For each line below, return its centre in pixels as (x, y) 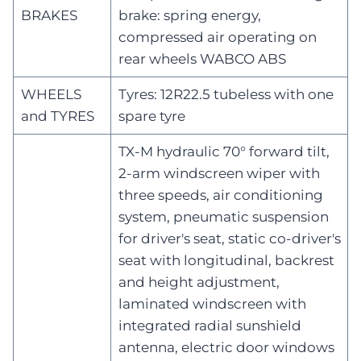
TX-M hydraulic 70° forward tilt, (224, 151)
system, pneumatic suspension (223, 216)
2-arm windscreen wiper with (219, 173)
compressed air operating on (217, 37)
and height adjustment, (199, 282)
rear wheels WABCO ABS (202, 58)
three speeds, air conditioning (220, 195)
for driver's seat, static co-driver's (229, 238)
